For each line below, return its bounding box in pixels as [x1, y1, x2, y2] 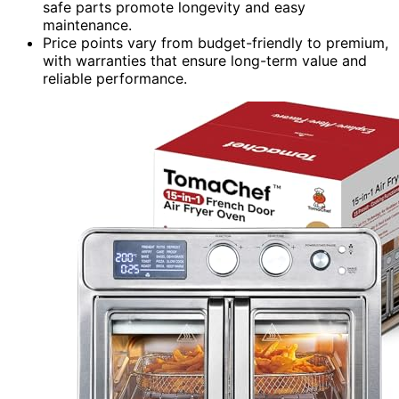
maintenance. [43, 15, 132, 34]
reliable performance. [43, 69, 187, 87]
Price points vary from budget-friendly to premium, [43, 33, 388, 52]
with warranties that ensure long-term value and [43, 51, 367, 69]
